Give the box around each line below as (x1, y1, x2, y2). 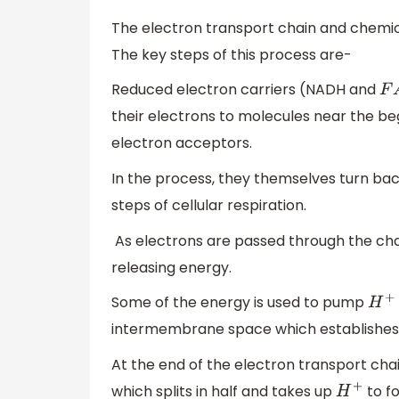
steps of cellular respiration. (111, 195, 306, 216)
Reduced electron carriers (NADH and (111, 79, 379, 101)
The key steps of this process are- (111, 44, 352, 65)
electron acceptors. (111, 133, 252, 154)
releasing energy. (111, 256, 232, 278)
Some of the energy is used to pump (111, 292, 368, 313)
